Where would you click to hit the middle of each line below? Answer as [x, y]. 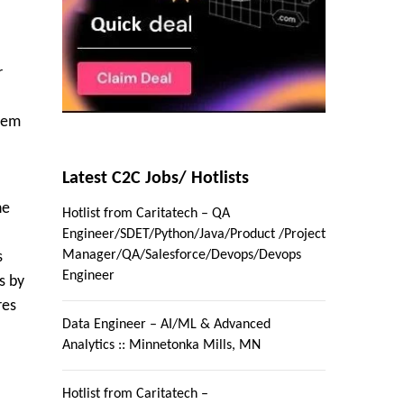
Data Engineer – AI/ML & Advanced [166, 325]
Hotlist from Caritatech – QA [146, 214]
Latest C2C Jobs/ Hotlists [155, 179]
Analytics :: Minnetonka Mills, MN [161, 346]
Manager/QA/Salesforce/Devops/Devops [181, 256]
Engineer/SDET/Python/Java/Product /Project [193, 235]
